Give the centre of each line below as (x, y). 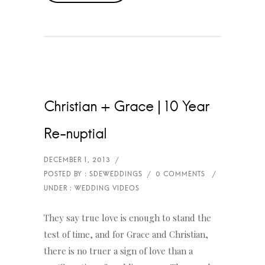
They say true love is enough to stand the (127, 217)
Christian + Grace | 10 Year (127, 107)
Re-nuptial (75, 134)
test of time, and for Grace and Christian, (126, 234)
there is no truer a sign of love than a (118, 251)
